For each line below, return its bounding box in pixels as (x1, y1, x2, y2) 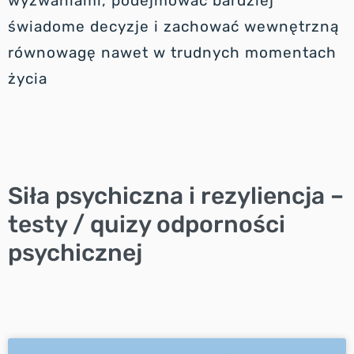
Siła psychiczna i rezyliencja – (8, 181, 344, 210)
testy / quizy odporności (8, 209, 285, 239)
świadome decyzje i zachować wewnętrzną (8, 17, 339, 36)
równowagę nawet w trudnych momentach (8, 43, 337, 62)
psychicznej (8, 238, 142, 267)
